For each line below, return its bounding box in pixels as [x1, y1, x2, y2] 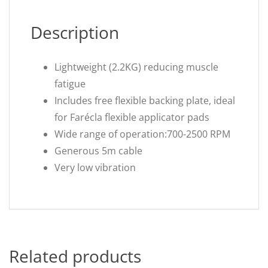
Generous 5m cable [54, 144, 142, 157]
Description [31, 21, 119, 44]
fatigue [54, 77, 86, 90]
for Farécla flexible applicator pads [54, 111, 209, 124]
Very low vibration [54, 161, 136, 174]
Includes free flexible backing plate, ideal [54, 94, 235, 107]
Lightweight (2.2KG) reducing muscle [54, 60, 218, 74]
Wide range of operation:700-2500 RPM [54, 127, 230, 141]
